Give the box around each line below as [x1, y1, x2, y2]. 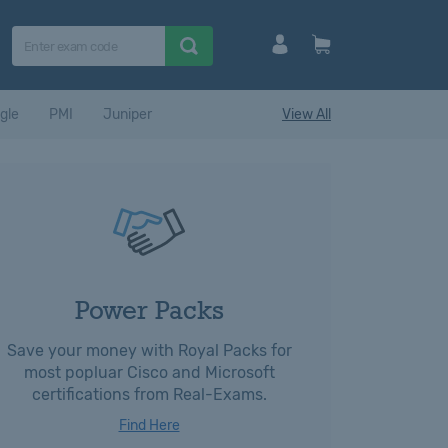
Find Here [118, 417, 180, 434]
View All [282, 106, 331, 123]
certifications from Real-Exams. [31, 385, 267, 404]
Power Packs [74, 294, 224, 325]
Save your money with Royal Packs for [6, 341, 292, 360]
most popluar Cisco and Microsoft [23, 363, 275, 382]
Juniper [103, 106, 152, 123]
